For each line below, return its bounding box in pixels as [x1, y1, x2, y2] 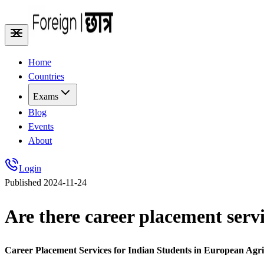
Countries [28, 71, 64, 81]
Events [28, 121, 54, 131]
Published [5, 177, 44, 187]
